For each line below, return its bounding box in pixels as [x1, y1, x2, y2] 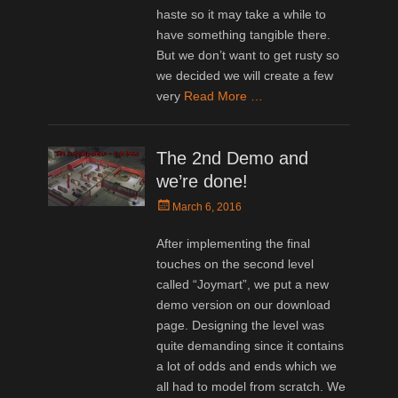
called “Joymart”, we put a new [156, 276, 330, 291]
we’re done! [156, 171, 249, 191]
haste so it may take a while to [156, 6, 327, 21]
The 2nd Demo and [156, 147, 309, 168]
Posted [155, 198, 190, 211]
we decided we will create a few [156, 68, 334, 83]
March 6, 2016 [172, 200, 243, 213]
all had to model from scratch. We [156, 378, 346, 394]
